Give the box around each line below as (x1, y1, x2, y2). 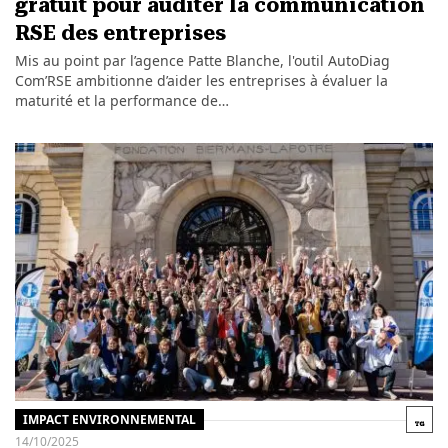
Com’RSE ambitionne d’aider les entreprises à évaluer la (14, 70, 388, 90)
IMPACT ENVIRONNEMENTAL (22, 410, 196, 428)
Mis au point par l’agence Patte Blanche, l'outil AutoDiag (14, 50, 390, 70)
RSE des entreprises (14, 20, 226, 45)
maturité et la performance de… (14, 90, 229, 110)
